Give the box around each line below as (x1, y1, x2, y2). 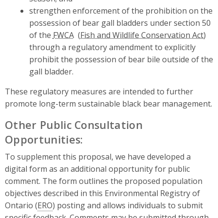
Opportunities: (5, 132, 83, 147)
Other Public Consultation (5, 118, 143, 132)
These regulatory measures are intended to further (5, 86, 193, 97)
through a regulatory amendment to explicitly (29, 42, 196, 53)
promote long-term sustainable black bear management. (5, 98, 212, 109)
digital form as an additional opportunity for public (5, 163, 190, 175)
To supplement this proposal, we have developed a (5, 151, 191, 163)
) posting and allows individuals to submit (53, 200, 203, 211)
